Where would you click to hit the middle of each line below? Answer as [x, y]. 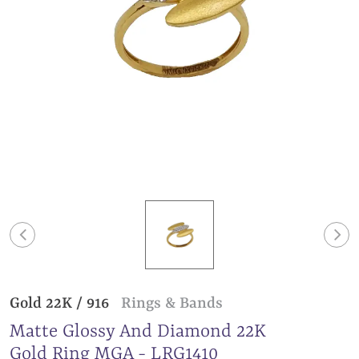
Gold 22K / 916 [61, 304]
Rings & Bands [172, 304]
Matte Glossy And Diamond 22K [138, 332]
